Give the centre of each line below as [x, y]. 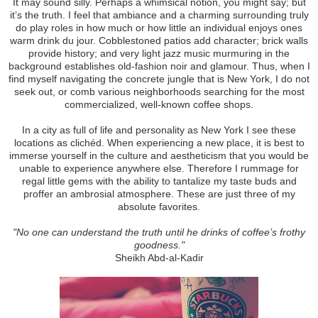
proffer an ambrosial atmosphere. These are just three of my [159, 193]
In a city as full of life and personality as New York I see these [159, 130]
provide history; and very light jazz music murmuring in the [159, 53]
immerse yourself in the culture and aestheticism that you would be [159, 155]
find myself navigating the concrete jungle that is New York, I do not [159, 78]
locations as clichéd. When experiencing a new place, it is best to [159, 142]
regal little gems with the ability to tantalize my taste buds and [159, 181]
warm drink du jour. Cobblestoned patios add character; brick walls [159, 40]
